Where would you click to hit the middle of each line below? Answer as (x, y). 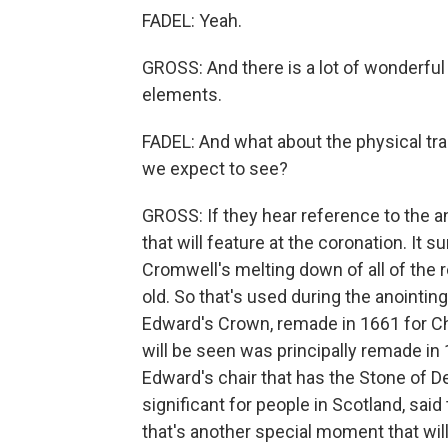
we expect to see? (215, 168)
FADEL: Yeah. (192, 20)
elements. (182, 94)
